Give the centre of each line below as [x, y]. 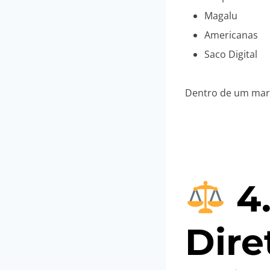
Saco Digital [231, 55]
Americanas [231, 35]
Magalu [221, 16]
